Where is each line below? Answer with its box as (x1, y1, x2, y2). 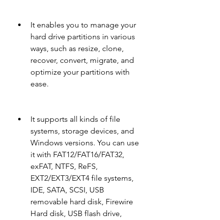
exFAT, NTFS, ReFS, (30, 162, 98, 171)
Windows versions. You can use (30, 138, 139, 147)
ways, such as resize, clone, (30, 44, 124, 53)
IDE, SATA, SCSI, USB (30, 185, 104, 194)
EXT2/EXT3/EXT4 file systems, (30, 173, 134, 183)
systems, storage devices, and (30, 126, 134, 136)
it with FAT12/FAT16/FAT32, (30, 150, 124, 159)
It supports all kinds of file (30, 114, 120, 124)
